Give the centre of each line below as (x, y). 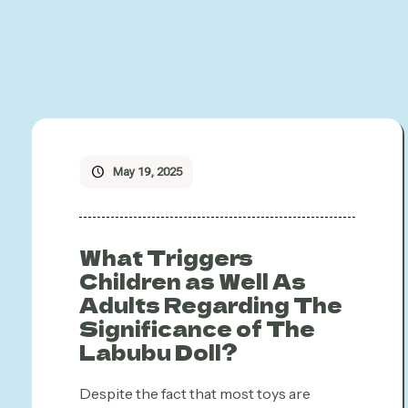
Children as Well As (193, 280)
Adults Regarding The (211, 304)
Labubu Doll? (158, 352)
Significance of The (197, 328)
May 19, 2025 (148, 172)
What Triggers (166, 257)
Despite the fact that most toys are (195, 393)
